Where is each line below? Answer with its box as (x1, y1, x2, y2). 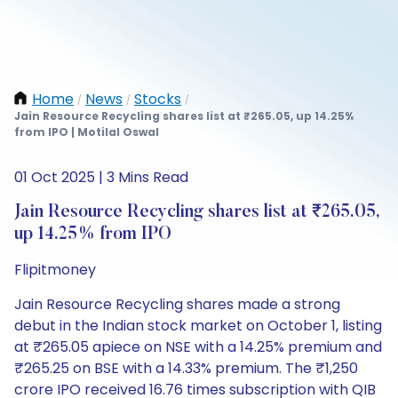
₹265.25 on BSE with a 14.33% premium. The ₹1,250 (14, 358, 358, 378)
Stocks (134, 89, 181, 109)
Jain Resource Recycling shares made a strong (14, 294, 340, 314)
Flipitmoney (14, 259, 96, 280)
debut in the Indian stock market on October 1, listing (14, 315, 382, 336)
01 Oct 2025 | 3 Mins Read (14, 167, 188, 187)
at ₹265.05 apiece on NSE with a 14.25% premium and (14, 337, 382, 357)
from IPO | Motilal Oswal (14, 124, 159, 139)
